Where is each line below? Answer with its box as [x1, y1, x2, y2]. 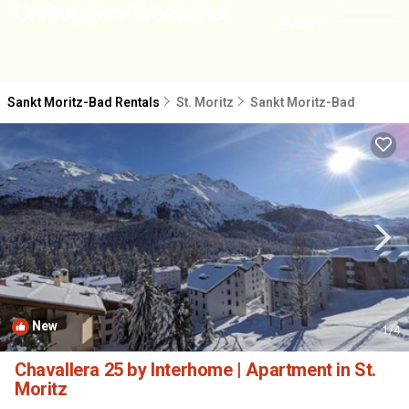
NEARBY [275, 16, 322, 36]
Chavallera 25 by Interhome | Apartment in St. [15, 357, 376, 383]
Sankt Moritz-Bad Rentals [7, 93, 163, 112]
